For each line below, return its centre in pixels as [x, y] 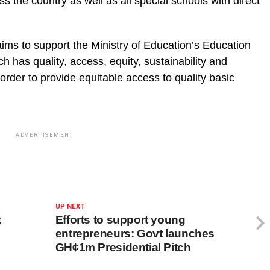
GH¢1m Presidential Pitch [123, 247]
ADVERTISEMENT [45, 135]
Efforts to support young [120, 219]
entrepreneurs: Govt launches [135, 233]
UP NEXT [70, 206]
